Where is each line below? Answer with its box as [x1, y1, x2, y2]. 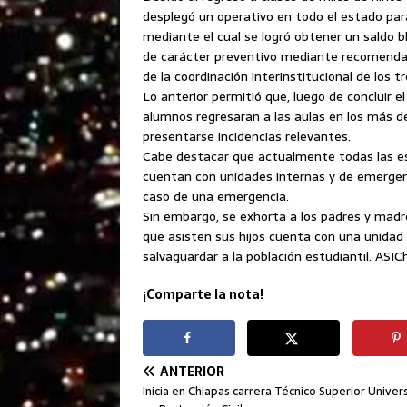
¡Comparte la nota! [143, 284, 263, 304]
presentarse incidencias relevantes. [143, 126, 351, 146]
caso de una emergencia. [143, 186, 289, 206]
